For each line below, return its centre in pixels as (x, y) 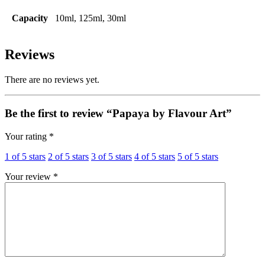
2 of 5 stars (68, 156)
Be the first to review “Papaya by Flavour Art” (118, 113)
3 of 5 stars (112, 156)
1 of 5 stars (25, 156)
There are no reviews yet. (52, 80)
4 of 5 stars (155, 156)
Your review (29, 176)
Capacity (30, 18)
